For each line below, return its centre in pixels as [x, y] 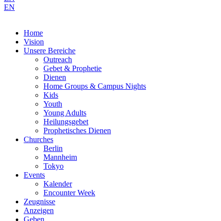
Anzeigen [39, 210]
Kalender [58, 184]
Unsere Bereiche [50, 51]
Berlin [53, 148]
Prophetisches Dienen [77, 130]
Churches [38, 139]
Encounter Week [69, 193]
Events [34, 175]
